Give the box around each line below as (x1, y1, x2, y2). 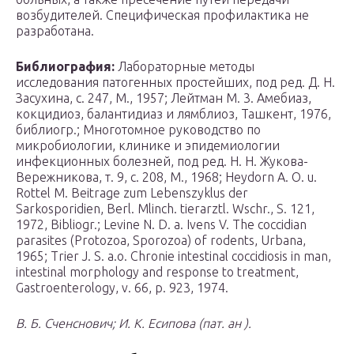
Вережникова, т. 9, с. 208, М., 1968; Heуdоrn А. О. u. (16, 169, 317, 184)
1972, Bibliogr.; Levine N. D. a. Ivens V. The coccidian (16, 217, 307, 232)
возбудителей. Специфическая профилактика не (16, 7, 309, 22)
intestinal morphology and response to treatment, (16, 264, 299, 279)
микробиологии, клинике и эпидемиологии (16, 137, 280, 153)
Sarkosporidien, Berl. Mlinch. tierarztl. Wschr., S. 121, (16, 201, 314, 216)
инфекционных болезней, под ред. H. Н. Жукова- (16, 153, 308, 168)
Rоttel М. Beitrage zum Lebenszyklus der (16, 185, 248, 200)
